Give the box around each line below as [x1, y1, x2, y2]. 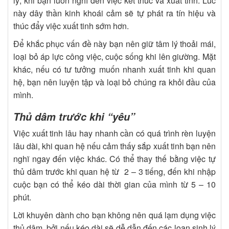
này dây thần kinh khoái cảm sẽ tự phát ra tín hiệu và [13, 7, 216, 19]
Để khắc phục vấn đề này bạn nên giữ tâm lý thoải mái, [13, 38, 216, 50]
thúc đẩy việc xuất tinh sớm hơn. [13, 20, 129, 32]
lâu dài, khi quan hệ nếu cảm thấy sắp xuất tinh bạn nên [13, 140, 216, 152]
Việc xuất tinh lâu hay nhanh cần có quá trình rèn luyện [13, 127, 216, 140]
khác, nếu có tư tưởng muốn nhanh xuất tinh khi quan [13, 63, 216, 76]
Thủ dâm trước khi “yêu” [13, 109, 135, 124]
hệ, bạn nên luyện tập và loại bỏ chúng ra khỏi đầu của [13, 76, 216, 88]
